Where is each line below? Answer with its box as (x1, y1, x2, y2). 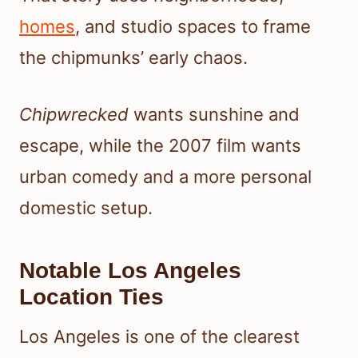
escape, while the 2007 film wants (19, 134, 301, 156)
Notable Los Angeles (19, 257, 241, 283)
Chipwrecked (19, 103, 129, 125)
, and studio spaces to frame (75, 15, 311, 37)
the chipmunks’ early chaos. (19, 46, 248, 68)
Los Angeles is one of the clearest (19, 325, 300, 347)
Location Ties (19, 284, 164, 309)
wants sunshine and (129, 103, 300, 125)
